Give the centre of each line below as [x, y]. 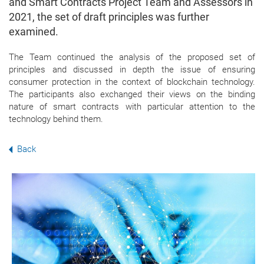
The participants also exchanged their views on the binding [132, 95]
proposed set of [222, 57]
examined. [34, 32]
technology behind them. [56, 119]
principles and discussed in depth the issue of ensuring [132, 70]
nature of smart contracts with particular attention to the [132, 107]
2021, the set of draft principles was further [109, 17]
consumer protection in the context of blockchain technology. [132, 82]
